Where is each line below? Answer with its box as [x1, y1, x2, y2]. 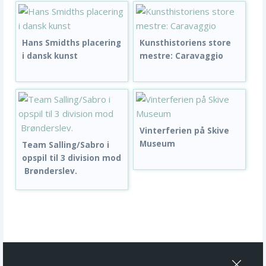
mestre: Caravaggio [140, 50, 224, 62]
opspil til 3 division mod [22, 153, 121, 164]
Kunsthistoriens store [140, 37, 232, 49]
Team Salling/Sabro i [22, 140, 109, 151]
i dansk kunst [22, 50, 78, 62]
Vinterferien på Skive [140, 125, 230, 137]
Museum [140, 138, 176, 150]
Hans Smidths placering [22, 37, 121, 49]
